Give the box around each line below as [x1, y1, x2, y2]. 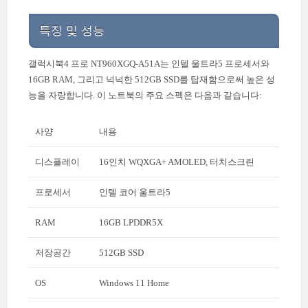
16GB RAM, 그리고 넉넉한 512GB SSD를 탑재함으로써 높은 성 [28, 74, 276, 85]
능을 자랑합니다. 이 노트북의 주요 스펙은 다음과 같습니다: [28, 89, 263, 100]
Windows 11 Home [99, 277, 170, 288]
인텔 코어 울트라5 [99, 186, 171, 197]
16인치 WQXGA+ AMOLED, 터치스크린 [99, 156, 255, 167]
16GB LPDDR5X [99, 217, 164, 228]
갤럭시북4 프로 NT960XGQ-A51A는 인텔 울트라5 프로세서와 [28, 58, 270, 69]
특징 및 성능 [39, 23, 105, 37]
